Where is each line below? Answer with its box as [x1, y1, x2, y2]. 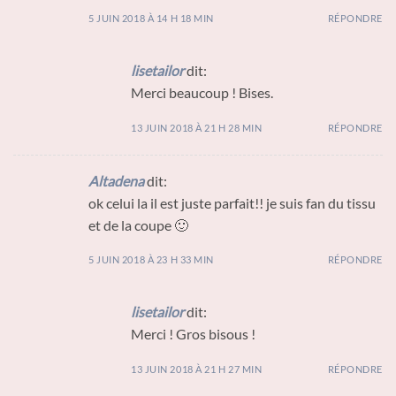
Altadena [88, 171, 144, 189]
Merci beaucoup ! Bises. [131, 83, 273, 101]
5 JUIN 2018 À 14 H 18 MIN [88, 11, 214, 24]
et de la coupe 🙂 [88, 216, 188, 233]
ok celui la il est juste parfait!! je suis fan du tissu [88, 194, 376, 211]
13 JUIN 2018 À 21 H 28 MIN [131, 121, 263, 133]
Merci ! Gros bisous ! [131, 325, 255, 343]
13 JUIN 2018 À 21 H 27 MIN [131, 363, 263, 376]
